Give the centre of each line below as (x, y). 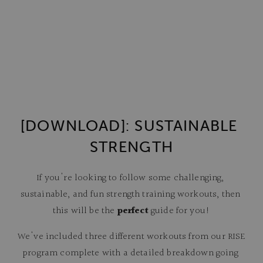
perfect (133, 211)
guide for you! (179, 211)
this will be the (85, 211)
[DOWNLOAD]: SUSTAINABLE (129, 126)
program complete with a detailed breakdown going (130, 254)
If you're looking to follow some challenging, (130, 178)
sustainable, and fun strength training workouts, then (130, 195)
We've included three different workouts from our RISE (131, 237)
